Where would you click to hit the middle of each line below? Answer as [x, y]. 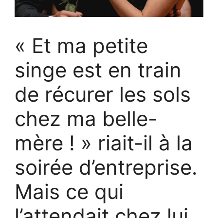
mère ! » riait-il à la [104, 143]
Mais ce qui [69, 191]
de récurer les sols [103, 94]
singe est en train [98, 70]
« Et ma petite [81, 45]
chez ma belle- [86, 118]
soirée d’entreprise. [106, 167]
